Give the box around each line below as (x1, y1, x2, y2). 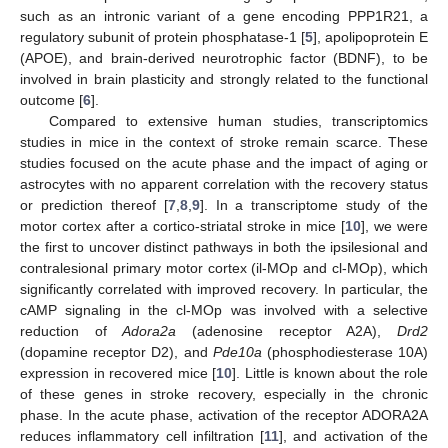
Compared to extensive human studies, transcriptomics (48, 112, 428, 129)
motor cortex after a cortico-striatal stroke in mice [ (20, 217, 346, 234)
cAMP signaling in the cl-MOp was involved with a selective (20, 301, 428, 318)
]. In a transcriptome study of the (199, 196, 429, 213)
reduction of (20, 322, 123, 339)
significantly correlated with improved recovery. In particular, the (20, 280, 428, 297)
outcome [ (20, 91, 83, 108)
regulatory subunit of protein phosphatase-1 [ (20, 28, 305, 45)
